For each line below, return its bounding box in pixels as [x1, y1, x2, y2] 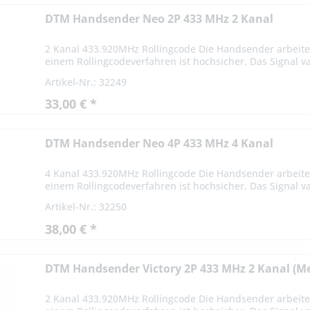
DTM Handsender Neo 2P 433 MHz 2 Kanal [45, 10, 274, 26]
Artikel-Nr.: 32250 [45, 200, 127, 214]
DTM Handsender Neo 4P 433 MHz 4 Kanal [45, 136, 274, 152]
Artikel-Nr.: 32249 [45, 75, 127, 89]
